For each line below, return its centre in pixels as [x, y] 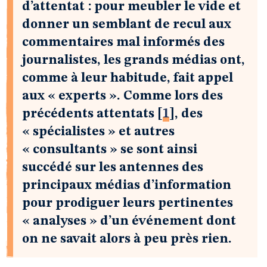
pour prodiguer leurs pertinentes [128, 203]
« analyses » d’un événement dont [129, 221]
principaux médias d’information [127, 185]
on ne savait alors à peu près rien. [127, 239]
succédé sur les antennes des [113, 167]
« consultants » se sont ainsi [110, 150]
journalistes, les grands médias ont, [133, 60]
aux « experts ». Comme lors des [122, 96]
